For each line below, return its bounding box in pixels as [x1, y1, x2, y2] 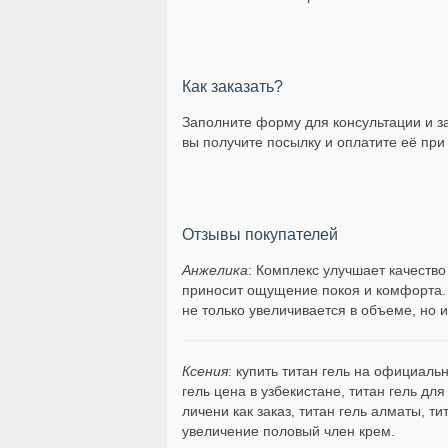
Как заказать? [182, 77, 283, 96]
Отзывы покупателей [182, 224, 338, 243]
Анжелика [182, 261, 248, 278]
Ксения [182, 362, 228, 379]
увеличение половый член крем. [182, 422, 395, 439]
